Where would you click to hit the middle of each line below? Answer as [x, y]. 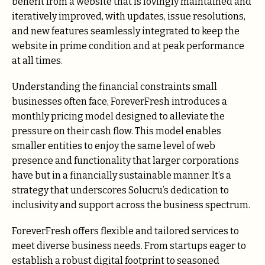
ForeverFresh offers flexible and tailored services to [125, 231]
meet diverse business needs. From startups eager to [129, 246]
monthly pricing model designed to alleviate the [118, 116]
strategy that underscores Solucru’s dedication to [120, 190]
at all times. [37, 60]
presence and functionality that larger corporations [125, 160]
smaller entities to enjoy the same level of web [114, 146]
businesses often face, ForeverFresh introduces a [119, 101]
